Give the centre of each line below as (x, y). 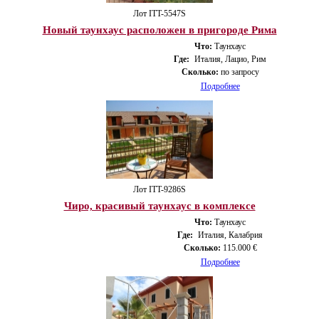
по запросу (239, 72)
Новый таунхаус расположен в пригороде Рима (159, 30)
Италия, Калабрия (230, 235)
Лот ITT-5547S (159, 13)
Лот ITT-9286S (159, 189)
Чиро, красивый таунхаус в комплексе (159, 205)
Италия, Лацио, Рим (230, 59)
